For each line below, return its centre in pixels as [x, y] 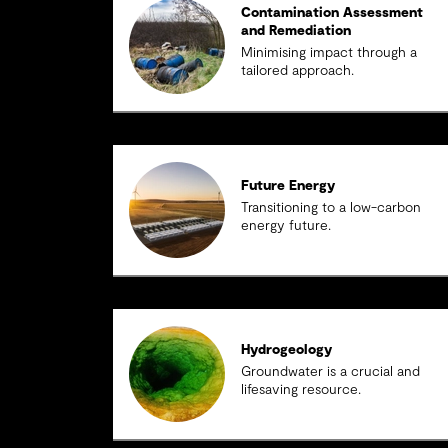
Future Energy [288, 186]
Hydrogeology [287, 350]
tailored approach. [298, 71]
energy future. [286, 226]
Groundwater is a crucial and [331, 372]
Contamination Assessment [332, 13]
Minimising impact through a [329, 53]
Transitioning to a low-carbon [331, 208]
